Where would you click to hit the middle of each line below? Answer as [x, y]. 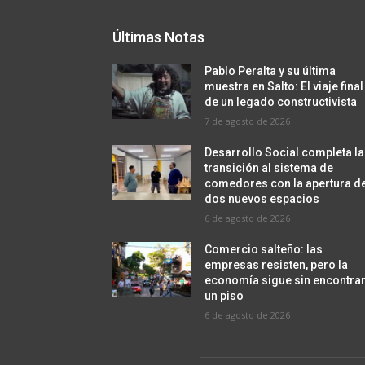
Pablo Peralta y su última [270, 71]
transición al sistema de [269, 168]
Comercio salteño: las [264, 250]
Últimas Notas [158, 37]
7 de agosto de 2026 [248, 121]
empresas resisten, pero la [277, 265]
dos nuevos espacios [262, 199]
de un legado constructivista [281, 102]
